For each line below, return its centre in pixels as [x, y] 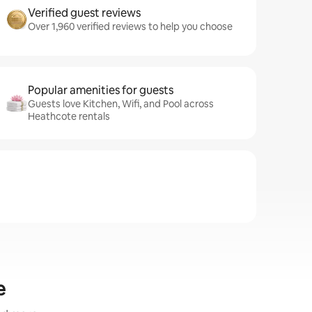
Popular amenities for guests [101, 90]
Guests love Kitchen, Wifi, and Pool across [121, 104]
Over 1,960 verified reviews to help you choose [130, 26]
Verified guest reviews [84, 13]
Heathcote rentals [69, 116]
